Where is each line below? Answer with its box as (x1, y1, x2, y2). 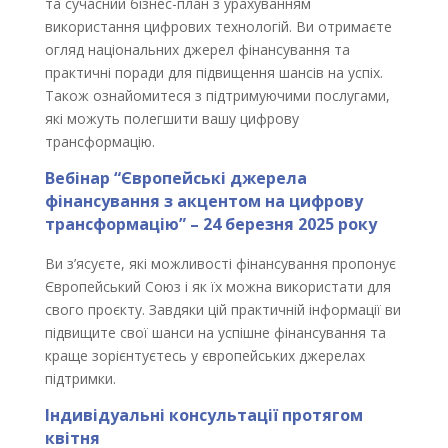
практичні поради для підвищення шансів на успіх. (44, 63, 383, 82)
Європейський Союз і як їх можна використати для (44, 277, 391, 296)
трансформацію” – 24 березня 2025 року (44, 213, 377, 235)
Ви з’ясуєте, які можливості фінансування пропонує (44, 254, 396, 273)
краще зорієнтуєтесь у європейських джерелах (44, 346, 365, 365)
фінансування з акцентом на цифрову (44, 190, 363, 212)
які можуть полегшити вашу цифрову (44, 109, 299, 128)
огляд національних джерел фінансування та (44, 40, 350, 59)
